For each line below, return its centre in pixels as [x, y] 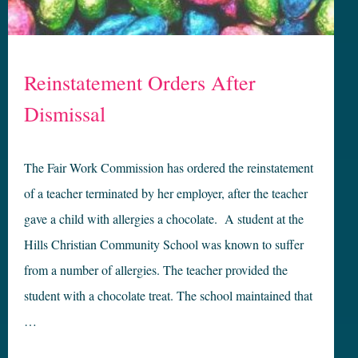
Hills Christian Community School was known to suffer [164, 244]
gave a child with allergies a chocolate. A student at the [164, 219]
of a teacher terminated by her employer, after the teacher [166, 193]
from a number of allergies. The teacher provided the [156, 270]
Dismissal [65, 113]
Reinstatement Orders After [140, 82]
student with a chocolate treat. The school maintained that [168, 295]
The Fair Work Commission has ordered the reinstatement [169, 167]
